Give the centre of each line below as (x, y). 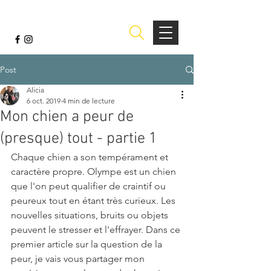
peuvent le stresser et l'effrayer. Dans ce (97, 230)
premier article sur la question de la (88, 244)
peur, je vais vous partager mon (79, 259)
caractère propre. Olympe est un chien (95, 171)
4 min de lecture (89, 101)
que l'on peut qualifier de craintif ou (90, 186)
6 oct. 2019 (44, 101)
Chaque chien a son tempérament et (91, 157)
